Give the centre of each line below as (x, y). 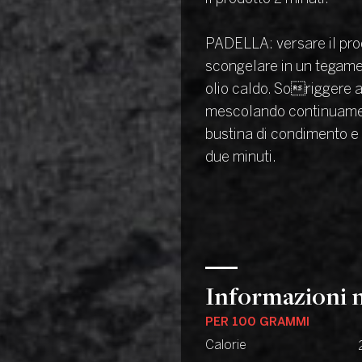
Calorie (226, 345)
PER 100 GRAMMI (257, 322)
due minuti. (241, 158)
